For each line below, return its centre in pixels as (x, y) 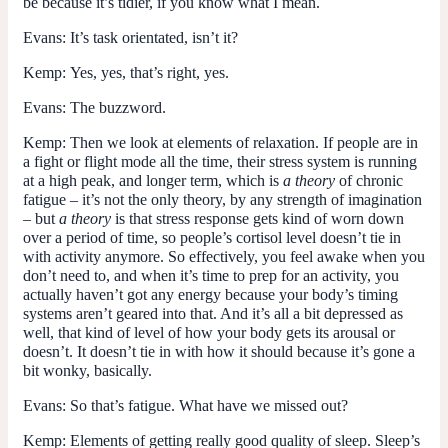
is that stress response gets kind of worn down (257, 218)
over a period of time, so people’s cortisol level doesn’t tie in (212, 237)
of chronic (369, 180)
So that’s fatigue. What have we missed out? (209, 405)
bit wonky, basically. (87, 370)
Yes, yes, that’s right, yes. (149, 72)
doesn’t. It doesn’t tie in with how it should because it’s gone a (219, 351)
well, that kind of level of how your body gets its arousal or (209, 332)
